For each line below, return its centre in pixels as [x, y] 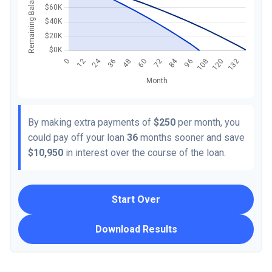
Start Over [136, 199]
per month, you [208, 122]
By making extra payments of [91, 122]
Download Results [136, 229]
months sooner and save [191, 137]
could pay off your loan [77, 137]
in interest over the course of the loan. [144, 152]
